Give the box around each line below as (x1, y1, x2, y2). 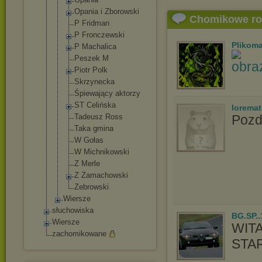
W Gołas (74, 136, 104, 144)
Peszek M (74, 54, 109, 63)
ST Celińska (74, 101, 116, 109)
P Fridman (74, 19, 109, 27)
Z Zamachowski (74, 171, 128, 180)
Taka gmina (74, 124, 113, 133)
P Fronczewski (74, 30, 125, 39)
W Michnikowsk (74, 147, 127, 156)
